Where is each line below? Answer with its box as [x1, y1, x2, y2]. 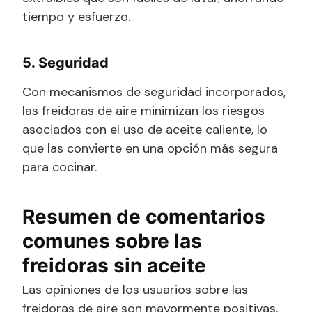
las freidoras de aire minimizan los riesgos [22, 102, 265, 120]
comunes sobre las [22, 229, 202, 253]
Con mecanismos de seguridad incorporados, [22, 84, 286, 101]
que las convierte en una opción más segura [22, 140, 278, 157]
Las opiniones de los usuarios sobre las [22, 281, 248, 299]
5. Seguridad [22, 54, 109, 72]
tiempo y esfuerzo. [22, 8, 130, 26]
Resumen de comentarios [22, 205, 265, 229]
